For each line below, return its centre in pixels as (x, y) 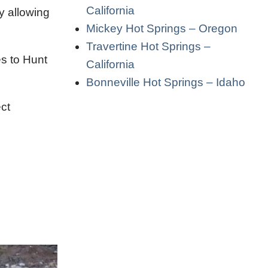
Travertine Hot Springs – (148, 46)
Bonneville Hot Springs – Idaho (166, 82)
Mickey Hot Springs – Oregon (162, 28)
